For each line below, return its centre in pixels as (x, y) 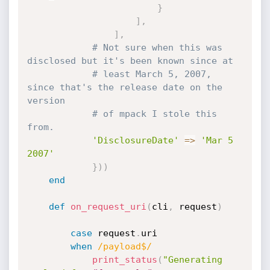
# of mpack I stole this (154, 114)
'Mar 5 (217, 140)
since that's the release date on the (124, 87)
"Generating (192, 260)
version (46, 101)
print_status (124, 260)
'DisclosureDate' (135, 140)
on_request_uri (108, 207)
